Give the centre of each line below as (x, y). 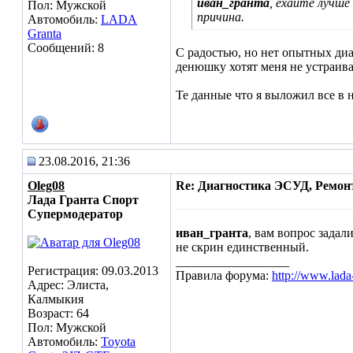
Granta (45, 33)
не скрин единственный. (242, 247)
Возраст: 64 (58, 313)
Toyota (118, 342)
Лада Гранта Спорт (83, 200)
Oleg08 (46, 186)
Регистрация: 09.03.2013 (93, 271)
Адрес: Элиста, (68, 285)
